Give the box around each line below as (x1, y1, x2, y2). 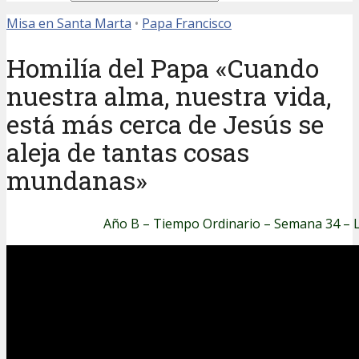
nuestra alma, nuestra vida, (6, 78, 331, 113)
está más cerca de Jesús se (6, 106, 324, 141)
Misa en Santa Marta (6, 14, 131, 32)
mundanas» (6, 162, 147, 197)
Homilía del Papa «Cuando (6, 50, 319, 85)
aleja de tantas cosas (6, 134, 249, 169)
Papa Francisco (142, 14, 232, 32)
